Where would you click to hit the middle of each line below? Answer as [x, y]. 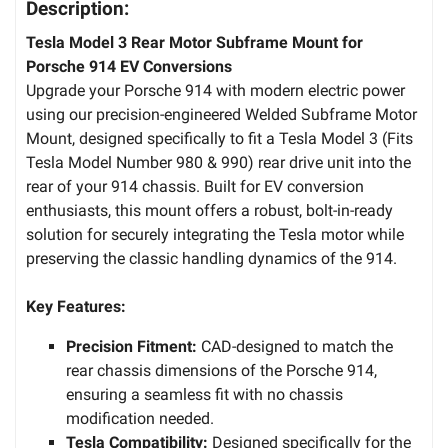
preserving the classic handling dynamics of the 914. [221, 258]
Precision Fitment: [131, 346]
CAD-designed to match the [295, 346]
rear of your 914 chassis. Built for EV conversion [195, 186]
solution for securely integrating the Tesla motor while [215, 234]
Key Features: [76, 306]
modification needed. [140, 418]
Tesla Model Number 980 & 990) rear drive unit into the [218, 162]
